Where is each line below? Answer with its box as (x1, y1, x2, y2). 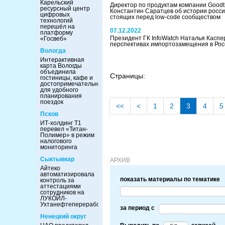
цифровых (40, 11, 70, 18)
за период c (120, 204, 155, 211)
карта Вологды (40, 62, 82, 69)
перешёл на (40, 23, 75, 30)
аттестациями (40, 183, 81, 190)
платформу (40, 29, 73, 36)
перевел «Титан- (40, 126, 88, 133)
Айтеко (40, 165, 60, 172)
